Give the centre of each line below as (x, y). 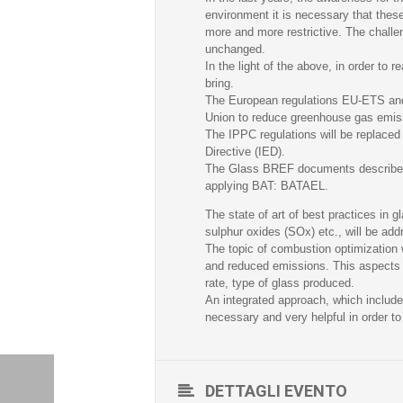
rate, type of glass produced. (280, 283)
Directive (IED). (245, 152)
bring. (219, 83)
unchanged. (235, 49)
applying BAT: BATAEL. (267, 186)
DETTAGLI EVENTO (276, 391)
